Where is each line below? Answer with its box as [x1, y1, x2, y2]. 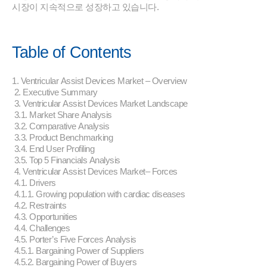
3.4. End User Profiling [12, 144, 94, 154]
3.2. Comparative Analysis [12, 121, 109, 132]
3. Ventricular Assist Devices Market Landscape [12, 98, 188, 109]
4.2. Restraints [12, 200, 66, 211]
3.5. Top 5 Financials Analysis [12, 155, 120, 166]
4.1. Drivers [12, 178, 56, 188]
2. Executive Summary [12, 87, 98, 98]
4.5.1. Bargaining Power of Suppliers [12, 246, 144, 256]
